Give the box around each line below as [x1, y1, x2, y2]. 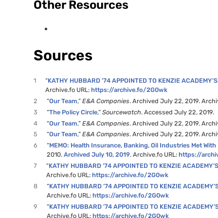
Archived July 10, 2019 [64, 151, 130, 159]
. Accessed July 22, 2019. [141, 108, 215, 116]
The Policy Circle [49, 108, 98, 116]
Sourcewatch [102, 108, 142, 116]
